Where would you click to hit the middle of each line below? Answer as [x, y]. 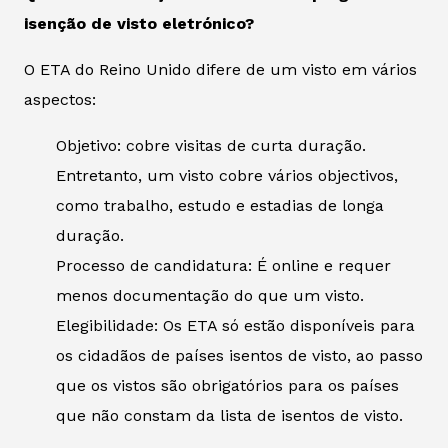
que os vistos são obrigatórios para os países [227, 386]
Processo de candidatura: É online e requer [223, 266]
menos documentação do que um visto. [210, 296]
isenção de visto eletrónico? [139, 24]
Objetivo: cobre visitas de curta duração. [211, 146]
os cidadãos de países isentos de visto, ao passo [239, 356]
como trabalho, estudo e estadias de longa [220, 206]
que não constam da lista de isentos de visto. [229, 416]
